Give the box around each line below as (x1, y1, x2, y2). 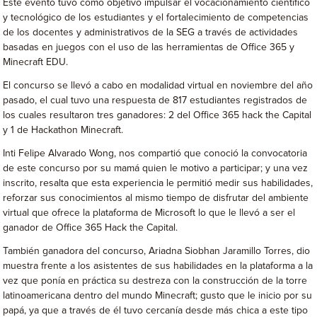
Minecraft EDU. (3, 57, 69, 67)
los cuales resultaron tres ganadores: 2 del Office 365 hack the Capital (3, 110, 312, 120)
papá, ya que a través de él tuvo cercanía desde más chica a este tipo (3, 306, 309, 316)
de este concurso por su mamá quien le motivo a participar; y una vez (3, 163, 309, 173)
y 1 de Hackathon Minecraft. (3, 125, 124, 135)
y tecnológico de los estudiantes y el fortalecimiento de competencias (3, 13, 309, 23)
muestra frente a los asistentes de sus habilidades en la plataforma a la (3, 261, 313, 271)
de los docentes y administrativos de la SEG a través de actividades (3, 28, 299, 38)
